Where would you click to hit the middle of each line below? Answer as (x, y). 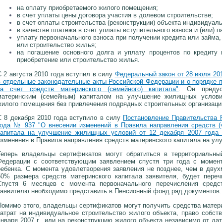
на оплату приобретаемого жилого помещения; (87, 8)
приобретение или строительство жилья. (78, 60)
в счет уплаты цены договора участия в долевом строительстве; (115, 15)
